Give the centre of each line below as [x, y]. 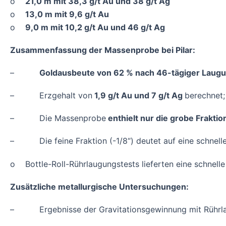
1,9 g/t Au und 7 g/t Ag [138, 96]
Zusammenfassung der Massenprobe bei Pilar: [103, 50]
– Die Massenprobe [58, 118]
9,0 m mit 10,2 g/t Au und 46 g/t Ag [95, 27]
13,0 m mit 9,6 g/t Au [67, 14]
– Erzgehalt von [51, 96]
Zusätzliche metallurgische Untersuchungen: [99, 186]
